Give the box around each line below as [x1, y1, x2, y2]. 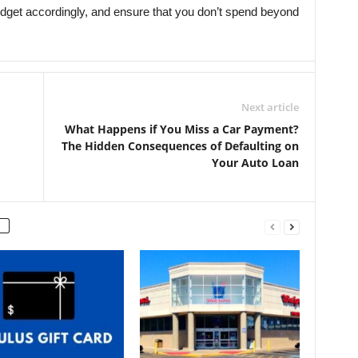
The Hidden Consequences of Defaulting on [61, 138, 299, 153]
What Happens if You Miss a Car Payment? [64, 121, 299, 137]
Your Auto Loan [211, 155, 299, 170]
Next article [241, 100, 299, 114]
